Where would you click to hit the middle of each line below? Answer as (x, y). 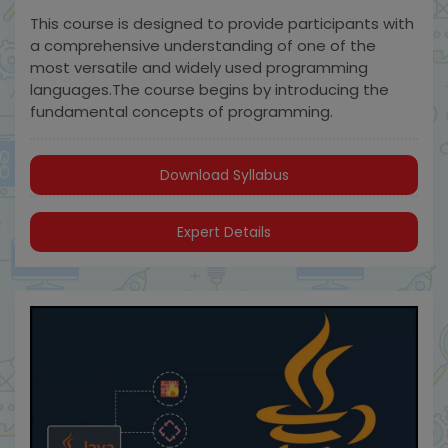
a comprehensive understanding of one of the (203, 45)
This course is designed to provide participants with (222, 23)
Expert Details (224, 231)
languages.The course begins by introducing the (209, 89)
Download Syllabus (224, 174)
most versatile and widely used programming (199, 67)
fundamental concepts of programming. (181, 111)
